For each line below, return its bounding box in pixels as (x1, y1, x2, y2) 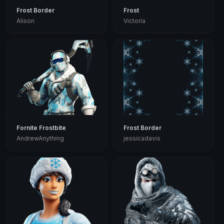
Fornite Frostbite (16, 123, 66, 131)
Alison (16, 16, 34, 24)
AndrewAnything (16, 134, 64, 142)
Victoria (123, 16, 145, 24)
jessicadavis (123, 134, 160, 142)
